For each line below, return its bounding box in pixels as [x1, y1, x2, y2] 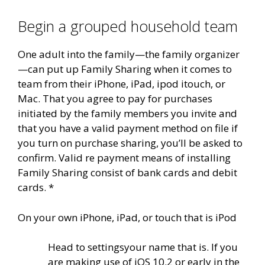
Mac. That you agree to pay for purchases [18, 92, 212, 106]
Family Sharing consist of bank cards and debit [18, 166, 237, 180]
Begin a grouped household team [18, 16, 238, 37]
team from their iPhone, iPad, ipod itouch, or [18, 77, 225, 91]
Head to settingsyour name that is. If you [48, 240, 238, 254]
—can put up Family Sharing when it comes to [18, 62, 232, 76]
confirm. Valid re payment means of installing [18, 151, 231, 165]
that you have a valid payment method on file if [18, 121, 238, 135]
